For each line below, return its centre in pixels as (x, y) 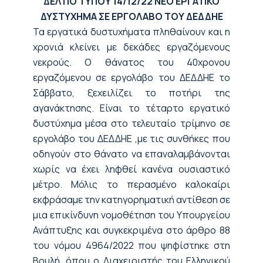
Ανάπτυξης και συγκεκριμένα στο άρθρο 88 (131, 230)
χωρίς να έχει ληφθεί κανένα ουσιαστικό (131, 169)
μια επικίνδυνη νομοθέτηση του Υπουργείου (131, 215)
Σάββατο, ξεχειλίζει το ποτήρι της (131, 93)
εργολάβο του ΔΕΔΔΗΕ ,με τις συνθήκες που (131, 139)
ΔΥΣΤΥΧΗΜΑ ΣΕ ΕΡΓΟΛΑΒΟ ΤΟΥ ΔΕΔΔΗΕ (131, 16)
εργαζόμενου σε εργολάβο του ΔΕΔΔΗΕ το (131, 77)
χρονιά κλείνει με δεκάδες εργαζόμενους (131, 47)
